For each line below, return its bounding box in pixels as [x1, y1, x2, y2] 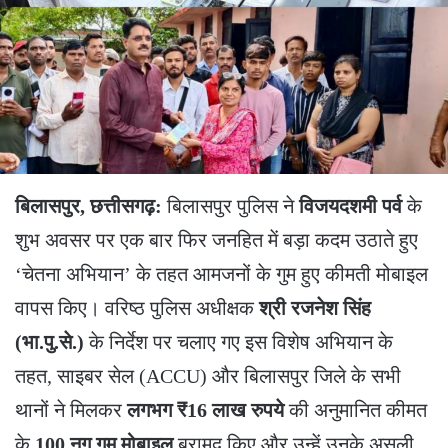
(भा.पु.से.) [15, 330, 84, 353]
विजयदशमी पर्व [299, 194, 402, 217]
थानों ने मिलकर [15, 398, 127, 421]
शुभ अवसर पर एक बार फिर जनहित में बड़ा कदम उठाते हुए [15, 228, 418, 251]
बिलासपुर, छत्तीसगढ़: [15, 194, 162, 217]
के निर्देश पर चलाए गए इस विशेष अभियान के [84, 330, 393, 353]
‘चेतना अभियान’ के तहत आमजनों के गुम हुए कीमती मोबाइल [15, 262, 428, 285]
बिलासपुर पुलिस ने [162, 194, 299, 217]
